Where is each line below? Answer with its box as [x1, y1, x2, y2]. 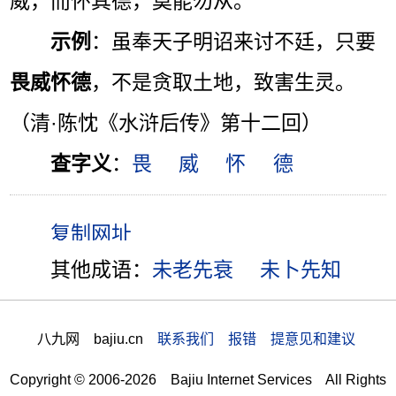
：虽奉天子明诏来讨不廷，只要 [91, 29, 377, 53]
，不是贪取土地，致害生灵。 [91, 70, 356, 94]
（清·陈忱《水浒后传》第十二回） [10, 110, 323, 134]
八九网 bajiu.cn [36, 331, 157, 347]
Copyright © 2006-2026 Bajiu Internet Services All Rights [10, 371, 386, 388]
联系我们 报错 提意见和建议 [156, 331, 355, 347]
